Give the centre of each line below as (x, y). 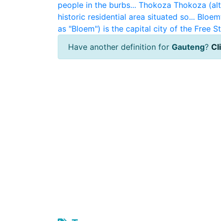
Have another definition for (120, 47)
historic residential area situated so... (126, 17)
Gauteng (188, 47)
